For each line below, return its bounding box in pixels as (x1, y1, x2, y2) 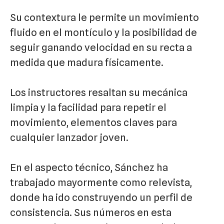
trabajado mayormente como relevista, (10, 176, 192, 189)
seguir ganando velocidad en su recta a (10, 41, 192, 54)
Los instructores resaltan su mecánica (10, 86, 187, 99)
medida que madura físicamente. (10, 56, 163, 69)
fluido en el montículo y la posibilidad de (10, 26, 197, 39)
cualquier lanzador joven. (10, 131, 128, 144)
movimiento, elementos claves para (10, 116, 177, 129)
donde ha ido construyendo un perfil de (10, 191, 192, 204)
